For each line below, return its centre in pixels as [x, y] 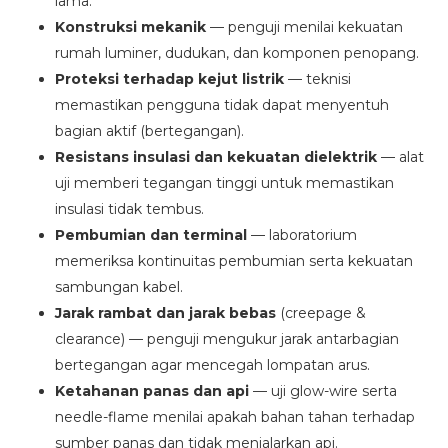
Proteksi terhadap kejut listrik [169, 79]
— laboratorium [302, 235]
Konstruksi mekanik [130, 27]
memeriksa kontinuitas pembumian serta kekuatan [234, 261]
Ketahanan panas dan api [152, 391]
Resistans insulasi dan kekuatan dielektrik [216, 157]
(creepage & [321, 313]
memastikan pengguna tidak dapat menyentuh [222, 105]
